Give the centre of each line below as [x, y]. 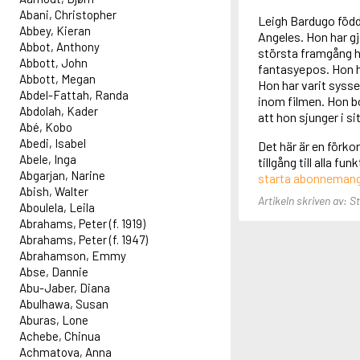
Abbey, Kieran [55, 31]
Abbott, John [53, 63]
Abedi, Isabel [53, 143]
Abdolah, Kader [59, 111]
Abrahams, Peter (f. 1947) [84, 240]
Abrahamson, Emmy [73, 256]
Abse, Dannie [54, 272]
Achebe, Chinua [60, 336]
